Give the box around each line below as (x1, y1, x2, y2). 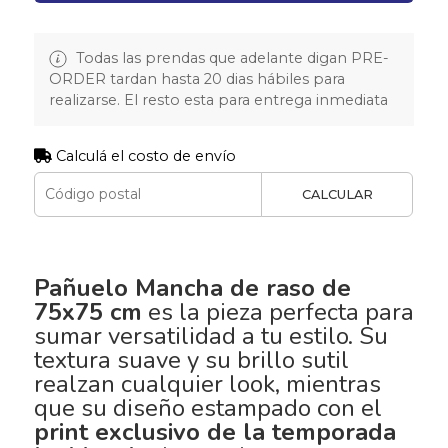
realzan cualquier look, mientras (33, 367, 381, 400)
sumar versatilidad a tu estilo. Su (33, 319, 388, 352)
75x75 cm (33, 295, 142, 328)
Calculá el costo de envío (51, 146, 236, 165)
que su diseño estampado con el (33, 391, 382, 424)
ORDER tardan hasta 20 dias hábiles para (48, 69, 345, 88)
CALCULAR (301, 186, 373, 202)
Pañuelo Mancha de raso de (33, 271, 351, 304)
